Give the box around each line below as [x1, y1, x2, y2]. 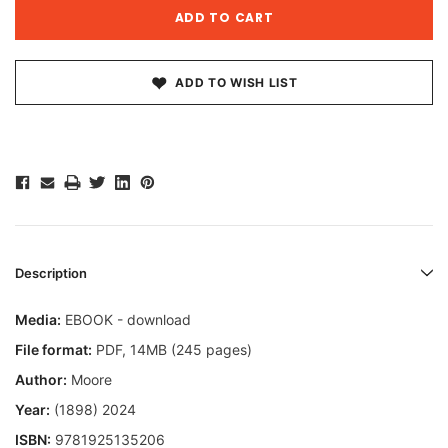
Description [15, 265, 87, 282]
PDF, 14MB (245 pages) [92, 341, 252, 359]
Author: [15, 371, 67, 389]
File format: [15, 341, 92, 359]
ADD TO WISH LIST [175, 75, 298, 91]
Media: [15, 311, 61, 329]
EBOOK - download [61, 311, 191, 329]
